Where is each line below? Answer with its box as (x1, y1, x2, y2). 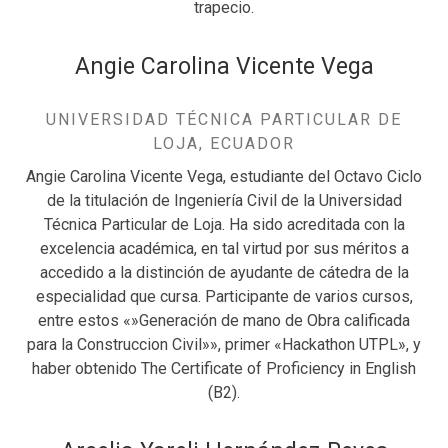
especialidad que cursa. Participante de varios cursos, (35, 287, 413, 307)
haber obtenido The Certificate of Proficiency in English (32, 359, 416, 379)
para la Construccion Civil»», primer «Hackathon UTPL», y (27, 335, 421, 355)
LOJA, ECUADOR (153, 133, 295, 153)
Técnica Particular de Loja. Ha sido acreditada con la (43, 215, 405, 235)
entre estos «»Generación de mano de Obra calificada (38, 311, 410, 331)
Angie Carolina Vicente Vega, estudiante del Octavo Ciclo (26, 167, 422, 187)
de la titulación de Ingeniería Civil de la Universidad (46, 191, 402, 211)
